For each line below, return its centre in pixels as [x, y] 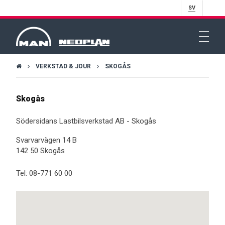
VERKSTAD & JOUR [63, 67]
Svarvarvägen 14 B [46, 140]
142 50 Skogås [40, 150]
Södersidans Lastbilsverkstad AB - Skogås [86, 121]
